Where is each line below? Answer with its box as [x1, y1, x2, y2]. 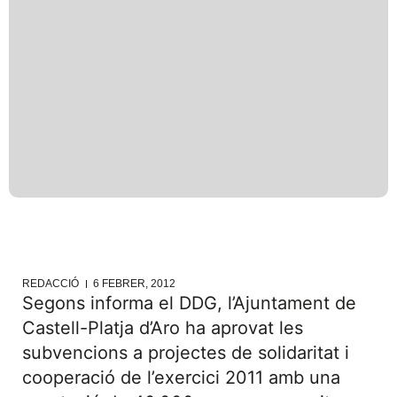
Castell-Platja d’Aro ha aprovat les [22, 317, 303, 339]
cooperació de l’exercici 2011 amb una [22, 367, 340, 388]
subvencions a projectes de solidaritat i [22, 342, 349, 363]
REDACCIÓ [22, 277, 79, 290]
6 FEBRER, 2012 [93, 277, 175, 290]
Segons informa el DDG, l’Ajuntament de [22, 292, 356, 314]
